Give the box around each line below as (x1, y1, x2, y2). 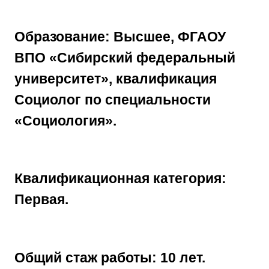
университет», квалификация (14, 71, 217, 87)
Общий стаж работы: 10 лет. (14, 249, 205, 265)
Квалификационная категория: (14, 171, 226, 187)
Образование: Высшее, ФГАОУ (14, 29, 226, 45)
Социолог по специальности (14, 92, 211, 108)
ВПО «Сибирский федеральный (14, 50, 235, 66)
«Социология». (14, 113, 116, 129)
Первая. (14, 192, 68, 208)
